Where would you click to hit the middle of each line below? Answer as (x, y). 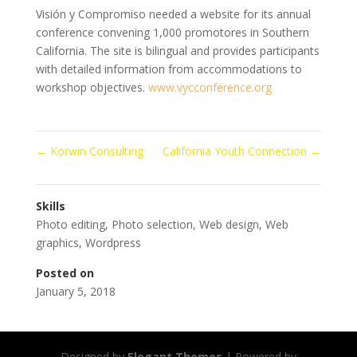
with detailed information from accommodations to (169, 69)
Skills (50, 206)
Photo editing (70, 224)
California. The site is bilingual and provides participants (177, 50)
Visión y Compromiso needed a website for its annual (173, 14)
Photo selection (152, 224)
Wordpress (113, 242)
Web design (229, 224)
